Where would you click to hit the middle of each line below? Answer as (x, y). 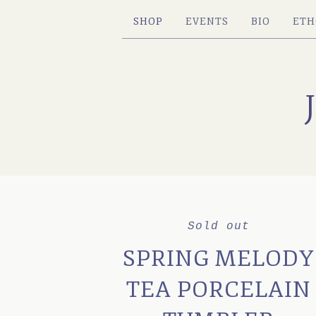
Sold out (219, 226)
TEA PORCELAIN (219, 290)
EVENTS (207, 22)
